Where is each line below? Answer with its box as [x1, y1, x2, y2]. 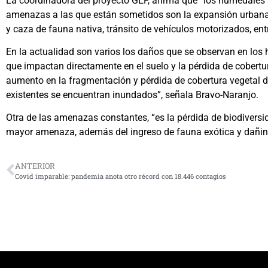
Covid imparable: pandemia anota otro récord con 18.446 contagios [15, 171, 226, 181]
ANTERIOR [15, 160, 55, 170]
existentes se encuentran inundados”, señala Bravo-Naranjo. [6, 89, 258, 100]
